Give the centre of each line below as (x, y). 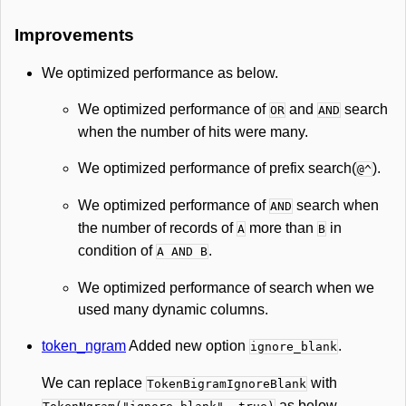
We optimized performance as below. (160, 73)
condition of (117, 251)
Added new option (188, 346)
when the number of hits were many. (193, 132)
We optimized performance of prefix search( (217, 168)
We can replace (94, 383)
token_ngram (84, 346)
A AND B (182, 251)
